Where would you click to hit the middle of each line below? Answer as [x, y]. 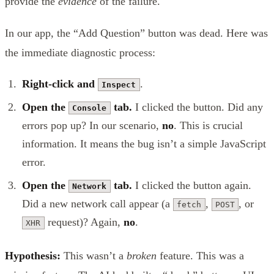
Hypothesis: [33, 255]
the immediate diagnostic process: [80, 52]
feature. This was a [200, 255]
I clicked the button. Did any [197, 107]
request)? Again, [84, 222]
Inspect [119, 84]
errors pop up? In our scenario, [92, 125]
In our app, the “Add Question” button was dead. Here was [136, 33]
